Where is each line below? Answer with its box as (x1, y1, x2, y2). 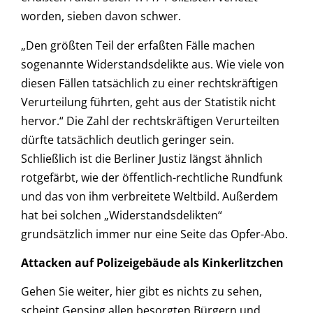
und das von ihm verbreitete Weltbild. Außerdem (21, 188, 278, 204)
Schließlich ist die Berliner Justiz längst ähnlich (21, 150, 263, 166)
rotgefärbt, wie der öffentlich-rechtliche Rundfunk (21, 169, 282, 185)
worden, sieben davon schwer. (21, 8, 181, 24)
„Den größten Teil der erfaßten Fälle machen (21, 37, 255, 53)
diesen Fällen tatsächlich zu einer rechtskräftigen (21, 75, 278, 91)
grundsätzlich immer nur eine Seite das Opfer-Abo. (21, 226, 288, 242)
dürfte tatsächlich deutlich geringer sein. (21, 131, 234, 147)
